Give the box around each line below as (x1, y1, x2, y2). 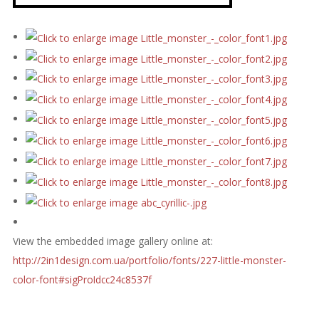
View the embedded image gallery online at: (12, 234, 213, 248)
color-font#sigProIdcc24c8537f (12, 272, 152, 286)
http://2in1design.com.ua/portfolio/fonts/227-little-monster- (12, 253, 286, 267)
